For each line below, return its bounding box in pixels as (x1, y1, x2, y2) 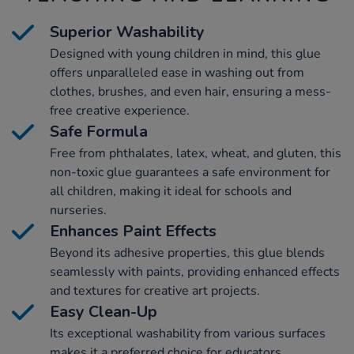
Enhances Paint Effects (50, 220, 217, 242)
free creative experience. (50, 101, 190, 119)
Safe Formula (50, 120, 148, 142)
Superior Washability (50, 21, 205, 43)
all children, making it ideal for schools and (50, 182, 292, 200)
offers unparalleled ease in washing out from (50, 63, 304, 81)
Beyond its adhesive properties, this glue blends (50, 243, 325, 262)
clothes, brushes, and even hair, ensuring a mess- (50, 82, 331, 100)
